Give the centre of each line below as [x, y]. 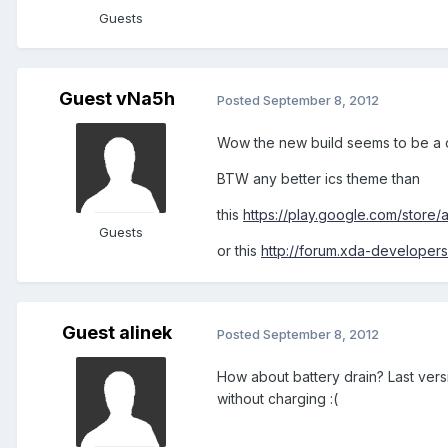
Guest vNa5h [117, 99]
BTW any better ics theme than [318, 179]
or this [239, 251]
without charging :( [277, 399]
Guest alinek [117, 333]
